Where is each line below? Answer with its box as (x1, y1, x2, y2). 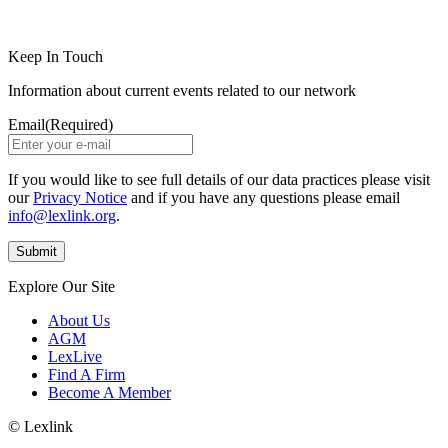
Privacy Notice (33, 189, 127, 207)
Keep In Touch (8, 48, 103, 66)
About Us (48, 312, 110, 330)
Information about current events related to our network (8, 82, 356, 100)
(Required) (45, 116, 113, 134)
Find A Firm (48, 366, 125, 384)
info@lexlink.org (8, 207, 116, 225)
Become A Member (48, 384, 171, 402)
